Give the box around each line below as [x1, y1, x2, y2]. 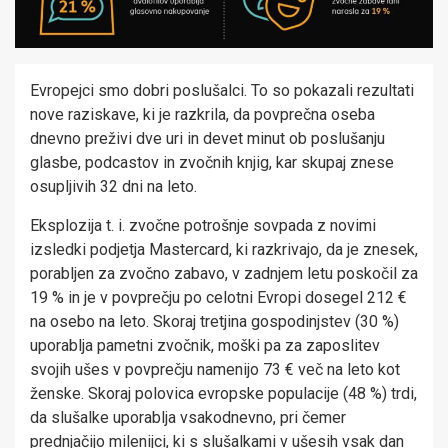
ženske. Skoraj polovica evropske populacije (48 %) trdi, [30, 384, 417, 404]
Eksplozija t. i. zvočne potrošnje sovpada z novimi [30, 216, 376, 236]
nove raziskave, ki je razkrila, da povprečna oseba [30, 105, 375, 125]
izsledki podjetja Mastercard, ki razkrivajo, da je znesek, [30, 240, 418, 260]
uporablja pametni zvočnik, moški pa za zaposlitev [30, 336, 380, 356]
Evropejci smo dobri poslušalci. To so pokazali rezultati [30, 81, 414, 101]
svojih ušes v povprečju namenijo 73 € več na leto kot [30, 360, 400, 380]
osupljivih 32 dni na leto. [30, 177, 197, 197]
